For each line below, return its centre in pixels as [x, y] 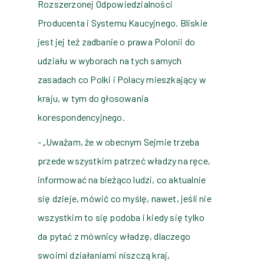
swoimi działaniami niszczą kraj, [104, 255]
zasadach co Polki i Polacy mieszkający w [122, 80]
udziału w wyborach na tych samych [110, 61]
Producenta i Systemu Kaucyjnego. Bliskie [123, 23]
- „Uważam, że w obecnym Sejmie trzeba [119, 142]
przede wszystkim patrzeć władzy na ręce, [124, 161]
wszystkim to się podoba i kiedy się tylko [121, 217]
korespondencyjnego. [81, 117]
